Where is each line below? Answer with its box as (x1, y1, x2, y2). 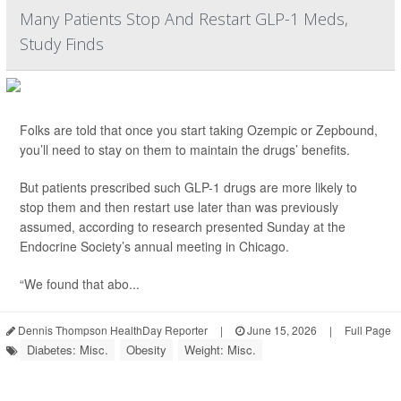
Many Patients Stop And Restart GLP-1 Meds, (20, 8, 348, 30)
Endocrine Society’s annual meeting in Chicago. (20, 237, 289, 255)
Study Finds (20, 33, 104, 55)
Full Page (345, 322, 391, 337)
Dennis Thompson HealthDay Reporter (15, 322, 208, 337)
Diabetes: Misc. (27, 341, 108, 358)
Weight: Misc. (184, 341, 256, 358)
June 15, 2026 (244, 322, 317, 337)
